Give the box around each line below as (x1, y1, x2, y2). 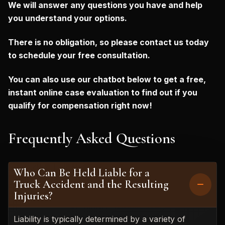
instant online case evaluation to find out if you (8, 87, 197, 97)
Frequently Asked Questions (8, 129, 175, 148)
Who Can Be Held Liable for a (14, 166, 150, 179)
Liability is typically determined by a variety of (14, 213, 185, 224)
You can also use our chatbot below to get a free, (8, 74, 206, 84)
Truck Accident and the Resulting (14, 177, 169, 191)
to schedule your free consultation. (8, 50, 150, 60)
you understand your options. (8, 13, 127, 23)
